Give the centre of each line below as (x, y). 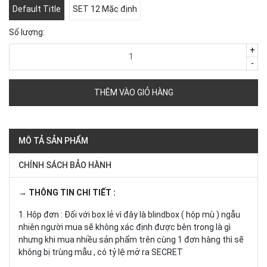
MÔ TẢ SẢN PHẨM (53, 140)
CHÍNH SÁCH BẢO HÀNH (65, 165)
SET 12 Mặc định (105, 9)
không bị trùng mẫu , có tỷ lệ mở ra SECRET (101, 252)
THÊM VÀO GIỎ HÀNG (133, 92)
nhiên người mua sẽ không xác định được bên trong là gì (125, 227)
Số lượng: (27, 32)
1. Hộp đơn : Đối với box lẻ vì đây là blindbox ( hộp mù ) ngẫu (129, 214)
